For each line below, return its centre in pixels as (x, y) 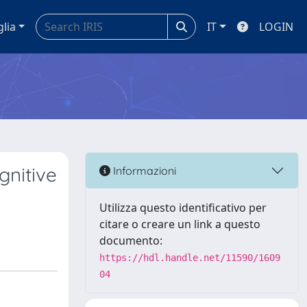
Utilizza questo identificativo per (183, 208)
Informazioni (143, 170)
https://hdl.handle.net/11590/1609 (190, 258)
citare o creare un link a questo (180, 224)
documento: (131, 241)
